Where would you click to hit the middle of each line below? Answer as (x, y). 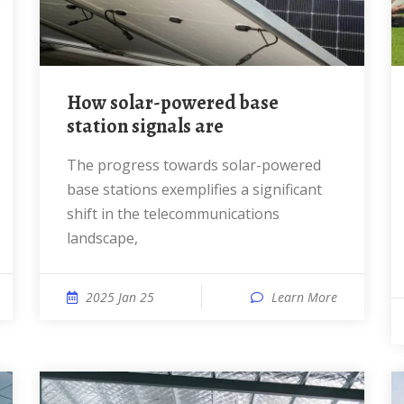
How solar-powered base (74, 103)
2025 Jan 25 (120, 297)
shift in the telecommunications (173, 214)
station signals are (145, 126)
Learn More (304, 297)
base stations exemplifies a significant (194, 189)
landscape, (102, 238)
